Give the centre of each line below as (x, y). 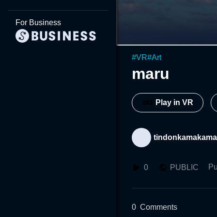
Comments (159, 207)
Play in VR (174, 103)
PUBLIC (184, 167)
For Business (38, 23)
